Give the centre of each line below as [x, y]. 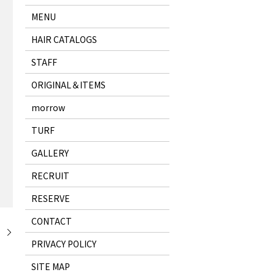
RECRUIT [50, 176]
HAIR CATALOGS [64, 40]
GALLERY [50, 153]
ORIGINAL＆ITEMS [68, 85]
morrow [48, 108]
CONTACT [51, 221]
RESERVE [50, 199]
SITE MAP [50, 267]
